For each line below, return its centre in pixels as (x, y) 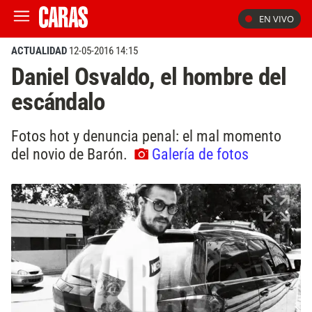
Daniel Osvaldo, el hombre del (149, 77)
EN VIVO (276, 19)
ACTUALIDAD (39, 51)
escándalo (58, 102)
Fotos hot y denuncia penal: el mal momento (146, 135)
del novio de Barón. (71, 154)
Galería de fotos (200, 154)
